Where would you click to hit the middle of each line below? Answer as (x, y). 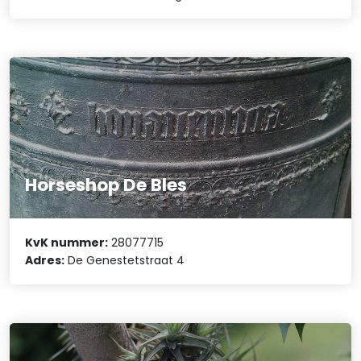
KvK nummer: (67, 242)
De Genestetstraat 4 (125, 260)
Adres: (45, 260)
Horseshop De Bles (106, 185)
